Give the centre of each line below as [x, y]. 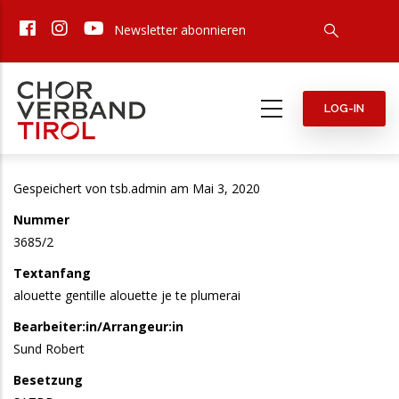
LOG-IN [344, 108]
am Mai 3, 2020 [213, 188]
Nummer [41, 220]
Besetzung [48, 380]
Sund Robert [49, 349]
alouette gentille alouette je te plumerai [127, 295]
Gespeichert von [62, 188]
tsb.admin [138, 188]
